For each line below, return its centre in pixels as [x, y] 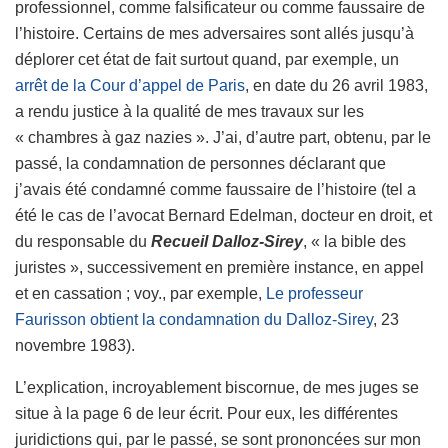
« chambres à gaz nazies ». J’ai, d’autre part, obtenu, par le [223, 137]
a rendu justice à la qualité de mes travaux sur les [189, 111]
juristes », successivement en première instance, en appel [219, 267]
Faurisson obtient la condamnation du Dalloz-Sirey [194, 319]
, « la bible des [354, 241]
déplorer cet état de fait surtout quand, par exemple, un [207, 59]
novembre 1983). [75, 345]
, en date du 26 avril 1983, [336, 85]
